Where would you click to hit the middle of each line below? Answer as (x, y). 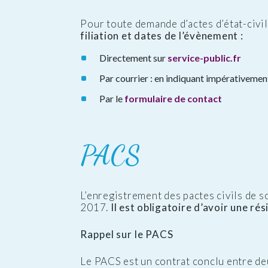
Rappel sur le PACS (127, 234)
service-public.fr (205, 58)
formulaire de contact (173, 99)
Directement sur (134, 58)
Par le (112, 99)
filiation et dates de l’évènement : (162, 36)
